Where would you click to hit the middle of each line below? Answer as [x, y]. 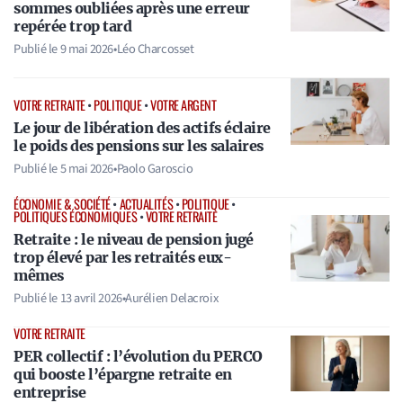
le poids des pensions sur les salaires [139, 146]
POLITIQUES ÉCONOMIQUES [76, 217]
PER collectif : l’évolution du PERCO [138, 357]
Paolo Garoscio [155, 169]
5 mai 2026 [86, 169]
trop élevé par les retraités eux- [123, 258]
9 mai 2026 [86, 49]
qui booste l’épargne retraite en [123, 375]
